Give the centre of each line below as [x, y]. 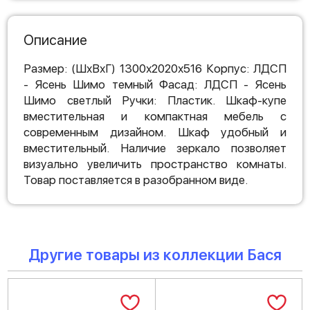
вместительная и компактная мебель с [155, 116]
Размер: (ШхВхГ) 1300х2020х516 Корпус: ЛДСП [155, 69]
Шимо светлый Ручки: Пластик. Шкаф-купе [155, 100]
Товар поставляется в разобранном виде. [136, 180]
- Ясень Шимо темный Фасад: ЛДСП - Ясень [155, 84]
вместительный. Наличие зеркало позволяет [155, 148]
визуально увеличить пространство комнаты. [155, 164]
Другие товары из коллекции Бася [155, 255]
